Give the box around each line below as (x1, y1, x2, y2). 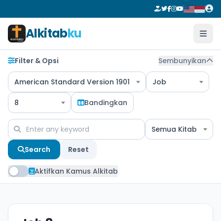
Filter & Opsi (15, 56, 59, 66)
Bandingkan (84, 98, 127, 108)
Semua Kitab (151, 124, 197, 134)
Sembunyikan (158, 56, 206, 66)
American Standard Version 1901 (14, 77, 130, 87)
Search (25, 145, 50, 154)
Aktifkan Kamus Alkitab (35, 166, 118, 176)
